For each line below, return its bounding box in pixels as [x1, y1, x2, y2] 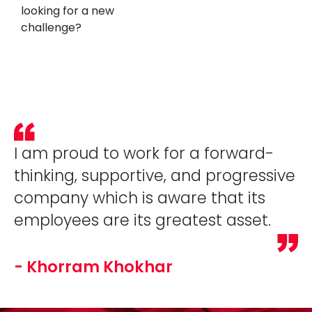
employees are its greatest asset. [14, 208, 271, 231]
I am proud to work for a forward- [14, 141, 274, 164]
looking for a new [21, 2, 114, 19]
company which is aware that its [14, 186, 265, 209]
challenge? [21, 19, 81, 36]
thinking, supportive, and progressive [14, 164, 295, 187]
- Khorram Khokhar [14, 255, 173, 278]
